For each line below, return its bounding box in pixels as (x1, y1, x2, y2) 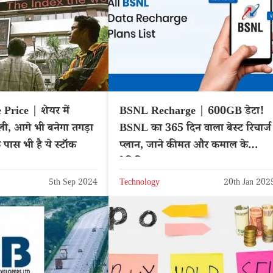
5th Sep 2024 (49, 176, 97, 190)
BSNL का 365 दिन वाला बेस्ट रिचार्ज (119, 121, 271, 138)
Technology (119, 176, 160, 190)
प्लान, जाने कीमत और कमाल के (119, 138, 248, 155)
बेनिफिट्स (119, 155, 159, 172)
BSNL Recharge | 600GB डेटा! (119, 104, 264, 121)
